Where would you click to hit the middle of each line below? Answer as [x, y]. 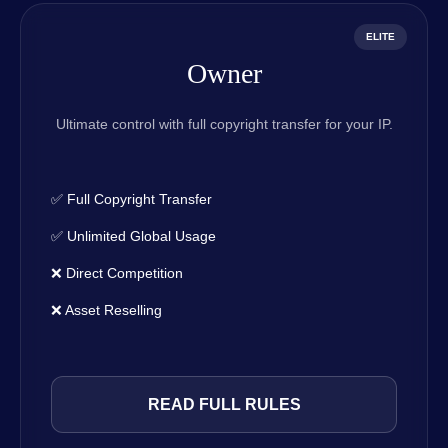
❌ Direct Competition [117, 273]
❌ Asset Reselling [106, 310]
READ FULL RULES [224, 405]
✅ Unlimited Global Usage [133, 236]
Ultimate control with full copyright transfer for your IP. [224, 124]
